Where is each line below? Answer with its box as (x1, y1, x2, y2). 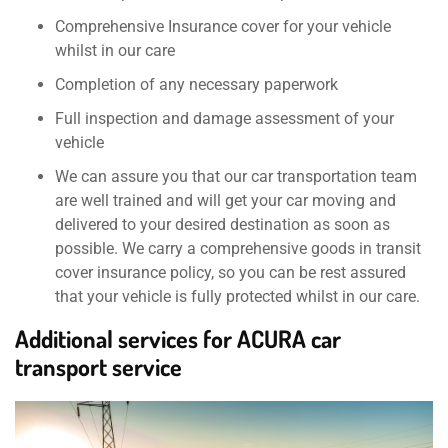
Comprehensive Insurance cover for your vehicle (55, 16, 391, 36)
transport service (15, 350, 182, 382)
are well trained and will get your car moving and (55, 190, 396, 210)
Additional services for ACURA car (15, 322, 341, 354)
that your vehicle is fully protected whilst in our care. (55, 286, 420, 306)
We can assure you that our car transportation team (55, 166, 417, 186)
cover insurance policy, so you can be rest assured (55, 262, 406, 282)
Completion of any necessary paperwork (55, 74, 338, 94)
